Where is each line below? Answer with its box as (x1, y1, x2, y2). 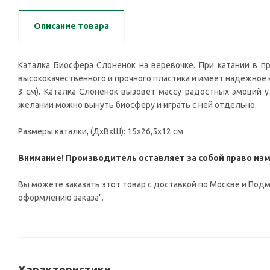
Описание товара (34, 21, 109, 31)
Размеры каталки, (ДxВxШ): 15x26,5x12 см (18, 127, 183, 136)
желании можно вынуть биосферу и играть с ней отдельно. (18, 100, 257, 110)
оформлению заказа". (18, 193, 104, 202)
